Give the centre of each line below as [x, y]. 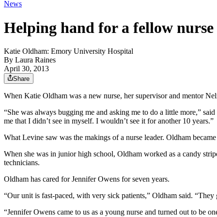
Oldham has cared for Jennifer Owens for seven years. [87, 179]
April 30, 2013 [26, 69]
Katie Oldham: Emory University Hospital [69, 51]
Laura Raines [35, 60]
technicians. [22, 163]
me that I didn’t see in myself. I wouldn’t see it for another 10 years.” [109, 121]
